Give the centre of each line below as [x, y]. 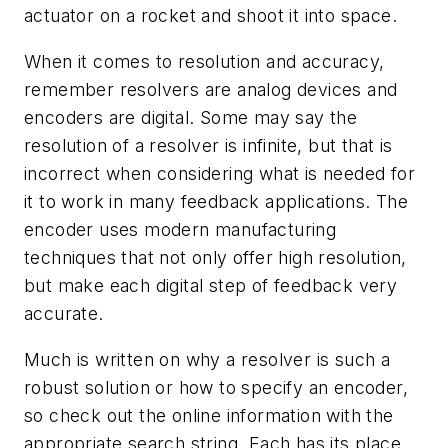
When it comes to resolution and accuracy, [204, 61]
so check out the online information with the [209, 415]
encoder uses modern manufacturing [180, 229]
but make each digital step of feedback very [211, 285]
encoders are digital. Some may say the [191, 117]
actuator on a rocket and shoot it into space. [210, 16]
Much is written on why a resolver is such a [207, 359]
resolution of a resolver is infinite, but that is [208, 145]
